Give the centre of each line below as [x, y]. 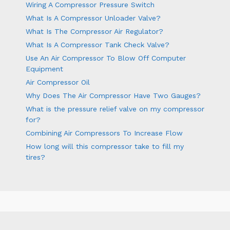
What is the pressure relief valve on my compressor [115, 109]
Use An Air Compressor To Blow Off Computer [106, 58]
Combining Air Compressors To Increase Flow [104, 133]
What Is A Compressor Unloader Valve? [93, 18]
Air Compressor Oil [58, 82]
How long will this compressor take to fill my [105, 147]
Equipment [44, 69]
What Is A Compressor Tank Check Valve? [98, 45]
